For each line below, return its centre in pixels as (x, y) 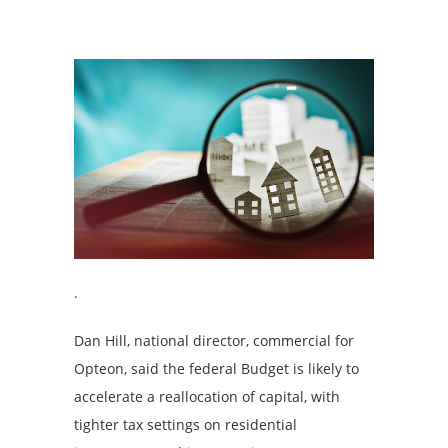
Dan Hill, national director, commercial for (214, 340)
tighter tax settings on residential (185, 424)
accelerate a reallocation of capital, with (207, 396)
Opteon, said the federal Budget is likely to (216, 368)
